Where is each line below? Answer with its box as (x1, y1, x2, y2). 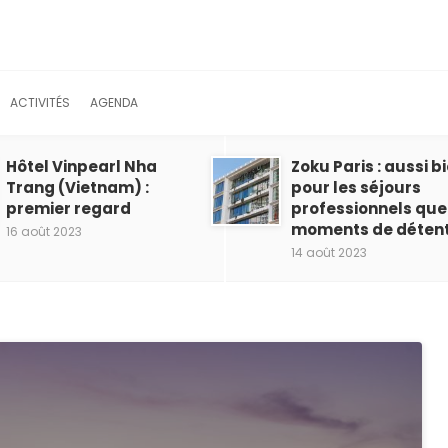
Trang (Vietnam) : (6, 177, 149, 198)
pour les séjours (291, 177, 421, 198)
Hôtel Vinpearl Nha (6, 156, 157, 177)
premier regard (6, 198, 131, 219)
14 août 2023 (291, 244, 367, 261)
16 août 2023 (6, 223, 82, 240)
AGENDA (90, 94, 138, 111)
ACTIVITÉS (10, 94, 70, 111)
